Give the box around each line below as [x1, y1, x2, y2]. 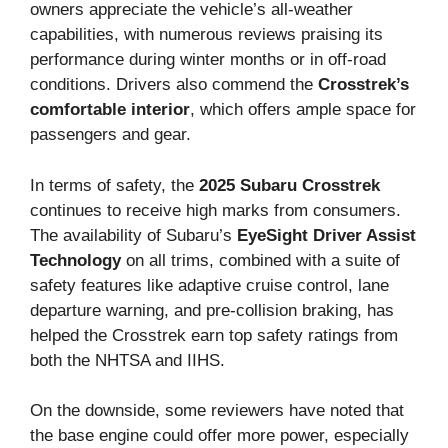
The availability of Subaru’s [30, 225, 237, 245]
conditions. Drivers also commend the [30, 75, 318, 95]
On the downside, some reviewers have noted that [30, 401, 404, 421]
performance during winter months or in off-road [30, 50, 386, 70]
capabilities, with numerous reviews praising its [30, 25, 383, 45]
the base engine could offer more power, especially [30, 426, 409, 446]
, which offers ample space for [190, 100, 416, 120]
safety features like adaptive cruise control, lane [30, 275, 389, 295]
